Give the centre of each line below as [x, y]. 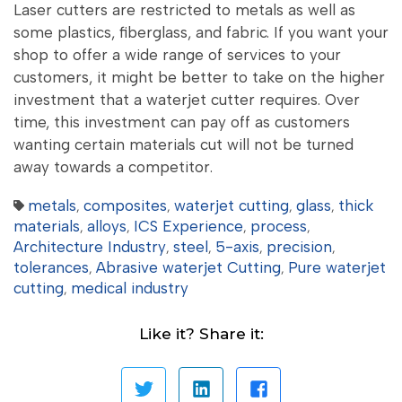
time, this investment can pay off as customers [182, 122]
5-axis [237, 247]
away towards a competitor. [113, 166]
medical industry [130, 288]
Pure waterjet [337, 268]
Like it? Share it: [201, 334]
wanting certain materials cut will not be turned [184, 144]
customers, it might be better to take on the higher [199, 77]
